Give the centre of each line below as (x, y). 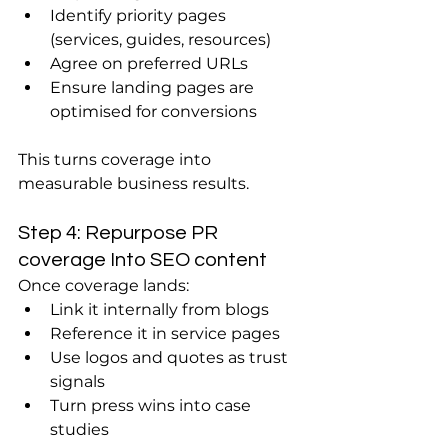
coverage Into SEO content (142, 260)
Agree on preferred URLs (149, 63)
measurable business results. (133, 183)
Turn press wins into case (152, 405)
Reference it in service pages (165, 333)
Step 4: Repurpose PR (120, 233)
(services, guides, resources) (160, 39)
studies (79, 429)
